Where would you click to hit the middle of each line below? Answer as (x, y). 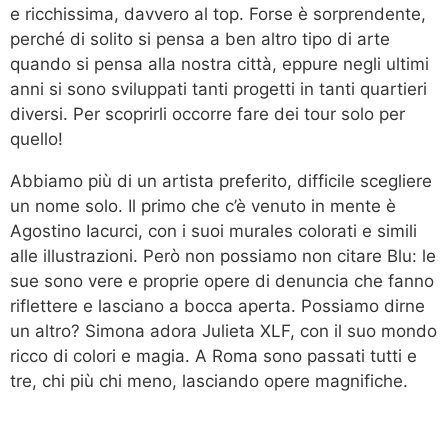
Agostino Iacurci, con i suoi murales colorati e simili (213, 230)
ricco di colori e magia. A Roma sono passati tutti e (213, 355)
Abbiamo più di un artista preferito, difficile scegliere (221, 180)
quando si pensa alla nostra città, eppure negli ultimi (219, 63)
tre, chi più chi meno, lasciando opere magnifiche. (209, 380)
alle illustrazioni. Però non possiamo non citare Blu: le (223, 255)
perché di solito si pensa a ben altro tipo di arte (200, 38)
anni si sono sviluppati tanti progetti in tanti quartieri (218, 88)
